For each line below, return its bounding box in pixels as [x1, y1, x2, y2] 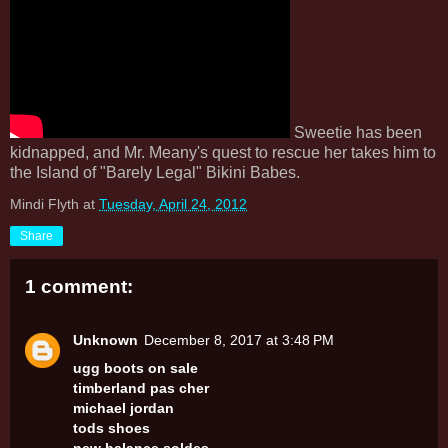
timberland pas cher [73, 380, 209, 397]
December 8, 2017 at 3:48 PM [144, 332, 334, 349]
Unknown [73, 332, 138, 349]
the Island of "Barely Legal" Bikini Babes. [10, 163, 300, 181]
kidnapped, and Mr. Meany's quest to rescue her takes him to [10, 143, 436, 161]
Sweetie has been [290, 123, 422, 141]
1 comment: [25, 275, 133, 297]
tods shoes [73, 420, 150, 437]
